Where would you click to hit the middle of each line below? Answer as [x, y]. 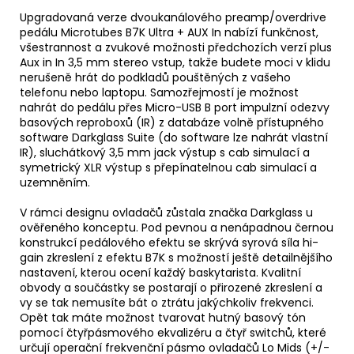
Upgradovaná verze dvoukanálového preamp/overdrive [173, 17]
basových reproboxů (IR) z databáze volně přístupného [172, 122]
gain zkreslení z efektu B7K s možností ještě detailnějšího [176, 257]
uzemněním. [55, 182]
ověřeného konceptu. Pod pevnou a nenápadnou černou [177, 227]
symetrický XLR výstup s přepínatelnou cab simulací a [168, 167]
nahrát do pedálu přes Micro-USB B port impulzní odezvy [175, 107]
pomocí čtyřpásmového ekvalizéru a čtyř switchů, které [173, 332]
